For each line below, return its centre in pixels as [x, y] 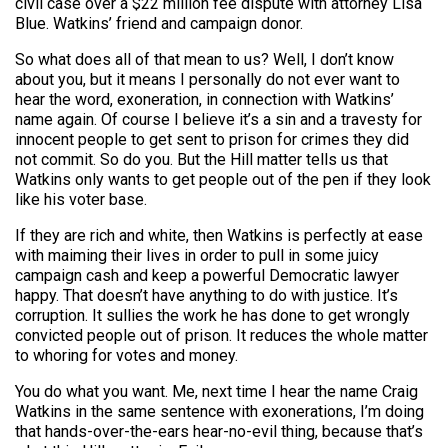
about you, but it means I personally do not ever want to [207, 79]
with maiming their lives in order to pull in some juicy [197, 255]
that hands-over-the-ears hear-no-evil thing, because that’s [219, 431]
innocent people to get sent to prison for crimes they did [212, 139]
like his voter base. [81, 199]
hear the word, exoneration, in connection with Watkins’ [204, 99]
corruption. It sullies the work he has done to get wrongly [212, 315]
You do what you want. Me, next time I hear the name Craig [216, 391]
